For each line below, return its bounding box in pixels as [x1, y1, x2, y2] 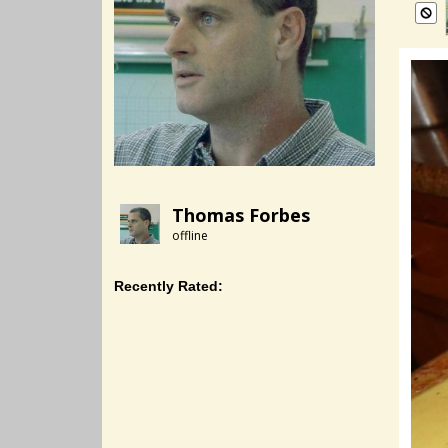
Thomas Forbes [172, 203, 310, 227]
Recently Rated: [114, 278, 223, 294]
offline [172, 227, 208, 244]
